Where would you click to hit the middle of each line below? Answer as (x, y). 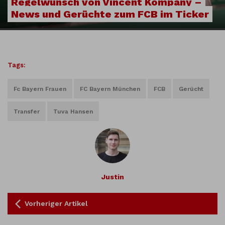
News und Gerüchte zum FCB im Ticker (110, 14)
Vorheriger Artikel (56, 203)
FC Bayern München (110, 89)
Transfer (27, 111)
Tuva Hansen (73, 111)
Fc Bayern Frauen (40, 89)
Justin (113, 177)
